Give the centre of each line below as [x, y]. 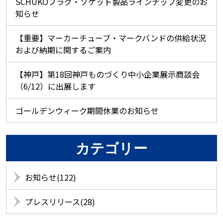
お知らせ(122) [51, 177]
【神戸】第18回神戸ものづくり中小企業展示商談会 [108, 74]
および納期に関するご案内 [63, 50]
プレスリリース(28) [60, 202]
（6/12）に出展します [56, 86]
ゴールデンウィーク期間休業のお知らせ [87, 111]
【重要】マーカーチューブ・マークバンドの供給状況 [111, 38]
